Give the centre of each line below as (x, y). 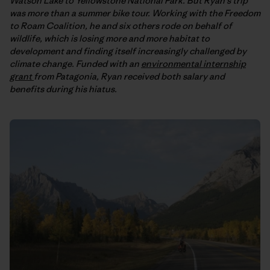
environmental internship (193, 63)
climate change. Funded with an (75, 63)
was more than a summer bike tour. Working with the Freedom (135, 13)
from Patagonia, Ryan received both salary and (129, 76)
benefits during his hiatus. (63, 89)
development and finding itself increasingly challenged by (128, 51)
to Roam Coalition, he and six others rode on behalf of (121, 25)
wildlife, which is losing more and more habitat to (110, 38)
